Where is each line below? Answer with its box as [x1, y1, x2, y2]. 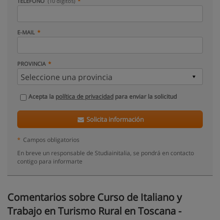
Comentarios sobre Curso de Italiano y [7, 191, 182, 204]
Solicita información [85, 115, 144, 124]
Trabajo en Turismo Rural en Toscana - [7, 204, 181, 218]
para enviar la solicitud [113, 92, 177, 101]
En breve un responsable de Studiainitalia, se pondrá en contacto [17, 149, 194, 157]
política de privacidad [55, 92, 113, 101]
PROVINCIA [17, 60, 46, 67]
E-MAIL [17, 28, 35, 36]
